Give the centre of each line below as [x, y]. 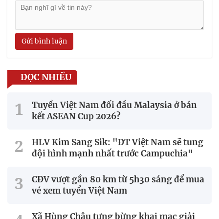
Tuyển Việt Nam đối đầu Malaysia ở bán [114, 105]
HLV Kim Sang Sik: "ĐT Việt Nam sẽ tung [118, 142]
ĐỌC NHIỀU [46, 77]
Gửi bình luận [44, 41]
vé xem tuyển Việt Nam [79, 191]
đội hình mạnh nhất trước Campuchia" [112, 154]
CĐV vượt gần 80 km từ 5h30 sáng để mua [118, 180]
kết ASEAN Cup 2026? [76, 117]
